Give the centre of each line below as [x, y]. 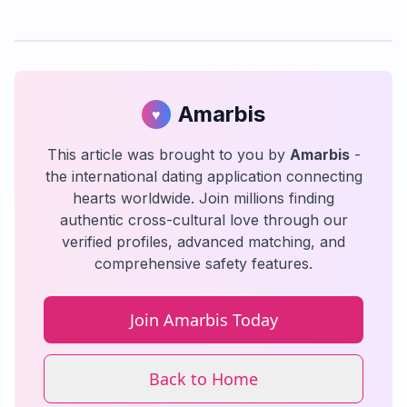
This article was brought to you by [168, 154]
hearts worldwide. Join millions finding [203, 198]
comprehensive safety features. [203, 263]
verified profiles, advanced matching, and [203, 242]
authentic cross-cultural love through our [203, 220]
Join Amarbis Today [203, 320]
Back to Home [203, 379]
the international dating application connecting [203, 176]
